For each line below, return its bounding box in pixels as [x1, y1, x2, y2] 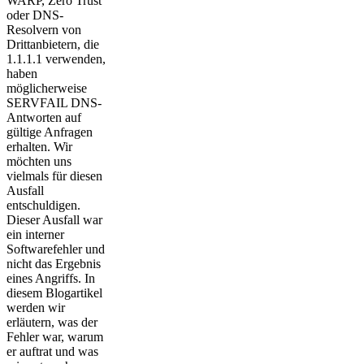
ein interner [6, 227, 64, 241]
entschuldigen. [6, 198, 80, 212]
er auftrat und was [6, 344, 98, 358]
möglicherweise [6, 81, 87, 95]
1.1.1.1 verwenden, [6, 52, 106, 66]
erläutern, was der [6, 315, 97, 329]
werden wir [6, 301, 65, 314]
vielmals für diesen [6, 169, 102, 183]
